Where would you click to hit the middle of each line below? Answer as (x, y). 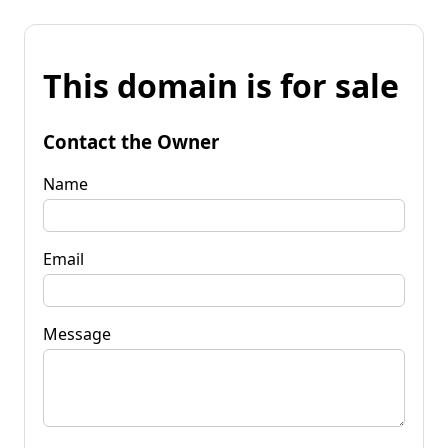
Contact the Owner (131, 141)
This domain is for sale (221, 86)
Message (77, 333)
